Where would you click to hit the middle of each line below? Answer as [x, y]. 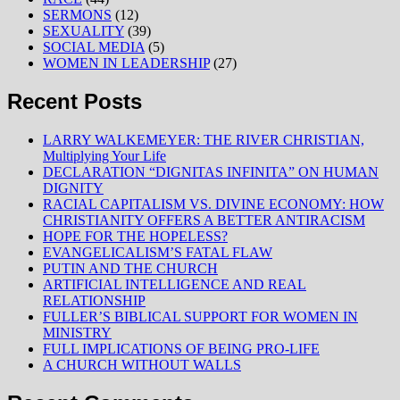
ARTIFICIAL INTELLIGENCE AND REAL [175, 284]
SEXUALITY [83, 31]
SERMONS [77, 15]
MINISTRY [77, 332]
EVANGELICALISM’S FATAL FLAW [158, 252]
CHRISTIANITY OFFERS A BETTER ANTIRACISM [204, 220]
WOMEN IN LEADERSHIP [126, 63]
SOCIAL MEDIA [94, 47]
